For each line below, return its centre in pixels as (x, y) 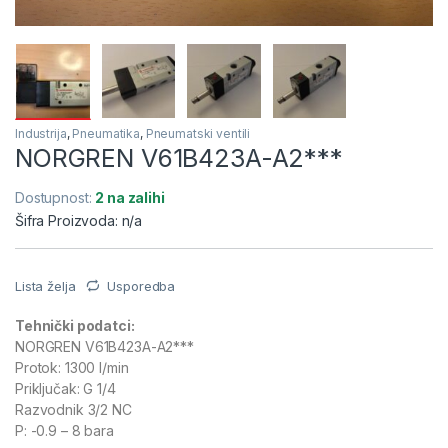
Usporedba (141, 285)
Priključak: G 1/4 (65, 388)
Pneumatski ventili (198, 133)
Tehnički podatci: (75, 325)
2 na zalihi (130, 197)
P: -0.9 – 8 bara (64, 430)
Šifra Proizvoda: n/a (79, 220)
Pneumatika (106, 133)
